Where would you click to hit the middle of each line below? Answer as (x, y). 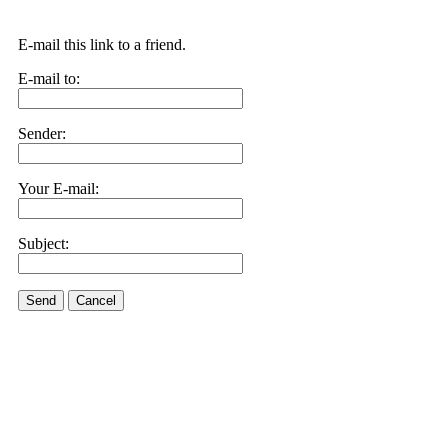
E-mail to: (49, 78)
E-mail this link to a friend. (102, 44)
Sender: (42, 133)
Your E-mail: (58, 188)
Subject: (43, 243)
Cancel (96, 300)
